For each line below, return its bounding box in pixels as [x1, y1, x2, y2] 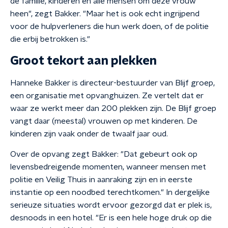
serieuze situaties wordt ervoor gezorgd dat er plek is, [10, 201, 212, 209]
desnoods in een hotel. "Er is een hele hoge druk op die [10, 214, 212, 222]
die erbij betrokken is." [10, 35, 90, 43]
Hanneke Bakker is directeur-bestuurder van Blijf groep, [10, 79, 215, 87]
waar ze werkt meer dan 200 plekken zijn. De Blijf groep [10, 104, 216, 112]
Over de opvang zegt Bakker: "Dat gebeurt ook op [10, 150, 197, 158]
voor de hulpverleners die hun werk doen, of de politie [10, 22, 209, 31]
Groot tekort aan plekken [10, 55, 157, 67]
